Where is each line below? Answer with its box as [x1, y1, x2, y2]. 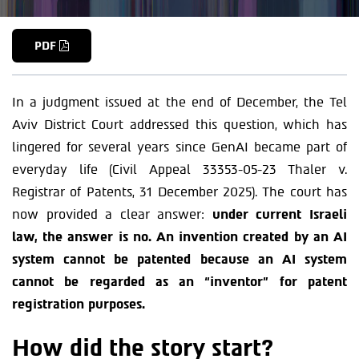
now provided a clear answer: [12, 207, 212, 222]
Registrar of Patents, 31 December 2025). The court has [12, 184, 347, 200]
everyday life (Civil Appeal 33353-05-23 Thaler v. [12, 162, 347, 177]
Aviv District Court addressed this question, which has [12, 117, 347, 132]
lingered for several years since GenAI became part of [12, 139, 347, 155]
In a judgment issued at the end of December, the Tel [12, 95, 347, 110]
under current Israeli [212, 207, 348, 222]
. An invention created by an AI [147, 229, 348, 244]
